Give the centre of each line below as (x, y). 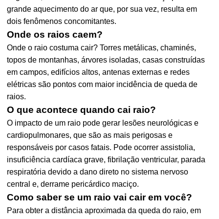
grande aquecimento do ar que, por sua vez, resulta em (102, 9)
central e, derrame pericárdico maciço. (73, 184)
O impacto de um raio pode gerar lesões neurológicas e (103, 123)
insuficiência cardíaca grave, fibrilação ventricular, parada (106, 160)
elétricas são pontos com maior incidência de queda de (102, 84)
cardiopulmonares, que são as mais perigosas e (90, 135)
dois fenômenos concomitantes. (62, 21)
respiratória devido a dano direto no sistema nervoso (98, 172)
